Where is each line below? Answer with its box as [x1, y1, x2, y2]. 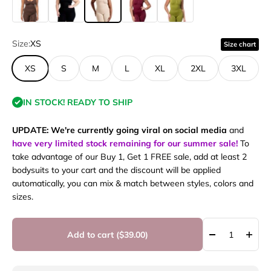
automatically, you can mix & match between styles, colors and [12, 178, 253, 189]
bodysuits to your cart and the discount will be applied [12, 165, 221, 176]
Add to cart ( [67, 229, 119, 240]
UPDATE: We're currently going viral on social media [12, 125, 227, 136]
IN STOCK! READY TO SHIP [23, 97, 132, 108]
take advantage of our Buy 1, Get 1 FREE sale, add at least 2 [12, 151, 247, 163]
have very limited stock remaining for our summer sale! [12, 138, 238, 149]
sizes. [12, 191, 33, 203]
